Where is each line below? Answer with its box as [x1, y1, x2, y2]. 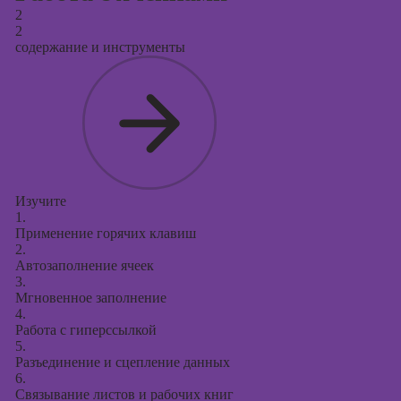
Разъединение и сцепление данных [14, 354, 230, 370]
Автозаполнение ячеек [14, 258, 154, 273]
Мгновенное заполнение [14, 290, 166, 305]
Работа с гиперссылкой [14, 322, 157, 337]
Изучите [14, 193, 66, 209]
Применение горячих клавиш [14, 226, 196, 241]
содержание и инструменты [14, 39, 185, 55]
